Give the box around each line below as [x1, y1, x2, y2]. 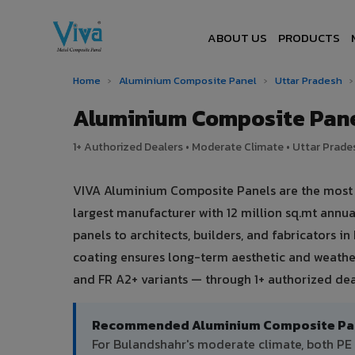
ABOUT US [208, 28, 268, 47]
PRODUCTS [278, 28, 341, 47]
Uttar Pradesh [275, 73, 345, 88]
